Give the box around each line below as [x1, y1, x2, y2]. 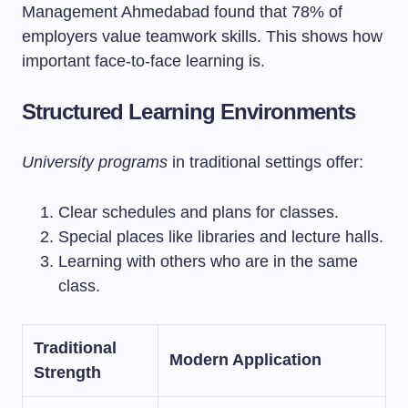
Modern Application [169, 351, 321, 369]
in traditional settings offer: [168, 153, 363, 171]
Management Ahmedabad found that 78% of [22, 3, 342, 21]
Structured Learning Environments [22, 99, 356, 124]
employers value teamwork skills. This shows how [22, 27, 382, 46]
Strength [34, 363, 101, 382]
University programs [22, 153, 168, 171]
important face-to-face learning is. [22, 52, 265, 70]
